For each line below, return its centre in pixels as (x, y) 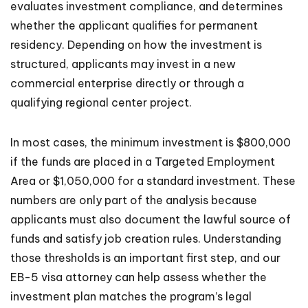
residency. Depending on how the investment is (136, 45)
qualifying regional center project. (101, 103)
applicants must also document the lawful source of (151, 220)
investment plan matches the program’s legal (131, 297)
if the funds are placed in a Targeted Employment (143, 162)
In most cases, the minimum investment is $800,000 (151, 143)
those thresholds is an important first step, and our (145, 258)
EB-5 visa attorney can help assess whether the (139, 277)
